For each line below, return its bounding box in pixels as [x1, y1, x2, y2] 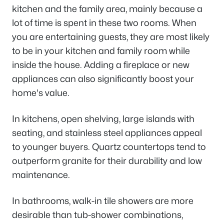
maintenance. [12, 169, 70, 180]
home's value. [12, 87, 71, 98]
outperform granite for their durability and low [12, 155, 202, 166]
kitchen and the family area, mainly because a [12, 3, 202, 14]
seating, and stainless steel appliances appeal [12, 127, 202, 138]
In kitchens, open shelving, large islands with [12, 113, 194, 124]
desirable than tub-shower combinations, [12, 209, 183, 220]
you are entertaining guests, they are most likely [12, 31, 209, 42]
